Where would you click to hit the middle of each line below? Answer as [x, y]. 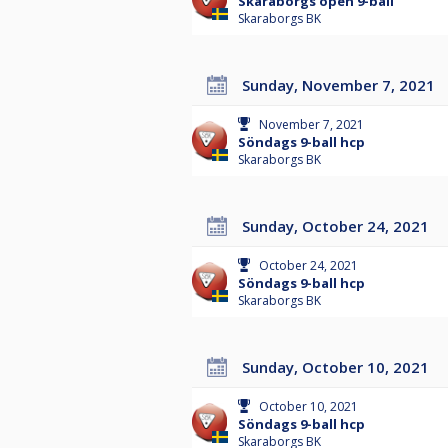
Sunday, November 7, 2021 [342, 85]
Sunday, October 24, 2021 [339, 226]
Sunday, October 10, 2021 [339, 367]
